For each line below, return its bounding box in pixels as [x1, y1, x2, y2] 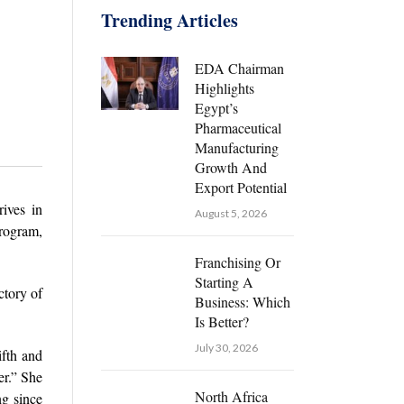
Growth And [194, 158, 267, 178]
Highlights [194, 78, 254, 98]
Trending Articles [101, 7, 238, 34]
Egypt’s [194, 98, 238, 118]
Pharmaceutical [194, 118, 281, 138]
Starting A [194, 272, 253, 292]
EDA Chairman [194, 59, 284, 78]
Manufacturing [194, 138, 279, 158]
